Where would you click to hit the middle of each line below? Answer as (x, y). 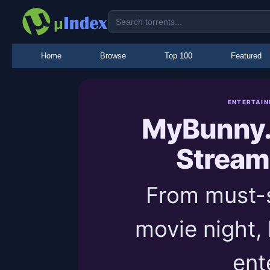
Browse (113, 56)
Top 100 (178, 56)
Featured (246, 56)
